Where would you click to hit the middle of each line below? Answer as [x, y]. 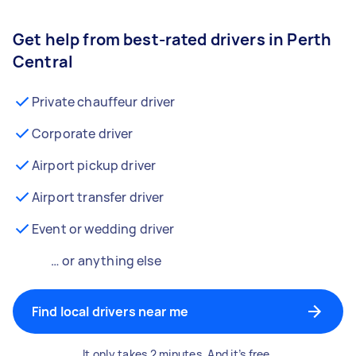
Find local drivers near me [110, 311]
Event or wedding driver [103, 229]
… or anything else [106, 261]
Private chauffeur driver [104, 102]
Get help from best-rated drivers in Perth [172, 39]
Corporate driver [83, 133]
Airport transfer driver [98, 197]
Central [43, 62]
